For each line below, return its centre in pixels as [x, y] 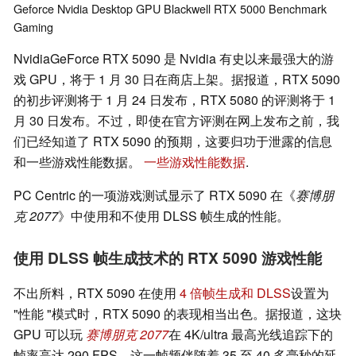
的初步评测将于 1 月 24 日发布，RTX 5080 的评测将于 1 [174, 100]
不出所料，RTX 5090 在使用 [97, 293]
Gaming [33, 27]
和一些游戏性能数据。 [79, 162]
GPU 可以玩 [50, 335]
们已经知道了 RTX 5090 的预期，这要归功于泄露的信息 [173, 141]
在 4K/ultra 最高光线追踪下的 [251, 335]
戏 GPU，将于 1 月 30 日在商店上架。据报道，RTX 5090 [177, 79]
